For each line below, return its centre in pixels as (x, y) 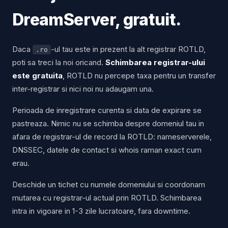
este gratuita (37, 76)
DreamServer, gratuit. (97, 20)
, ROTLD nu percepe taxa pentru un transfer (139, 76)
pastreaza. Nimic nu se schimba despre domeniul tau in (108, 124)
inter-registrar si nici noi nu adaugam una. (83, 89)
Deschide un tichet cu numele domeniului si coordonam (109, 185)
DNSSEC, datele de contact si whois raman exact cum (107, 150)
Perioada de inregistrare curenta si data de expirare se (107, 110)
